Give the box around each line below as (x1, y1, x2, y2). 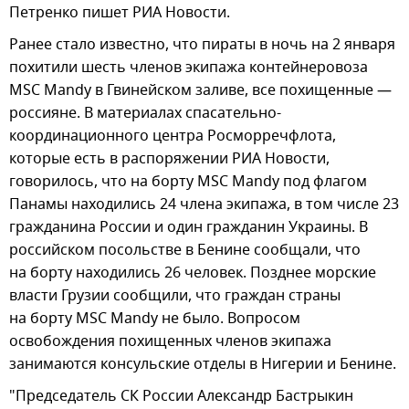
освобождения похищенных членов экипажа (9, 330, 331, 353)
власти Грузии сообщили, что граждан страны (9, 285, 341, 308)
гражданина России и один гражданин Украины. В (9, 216, 368, 239)
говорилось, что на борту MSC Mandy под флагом (9, 171, 367, 194)
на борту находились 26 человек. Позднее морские (9, 262, 376, 285)
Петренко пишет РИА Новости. (9, 2, 230, 25)
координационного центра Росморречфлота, (9, 125, 336, 148)
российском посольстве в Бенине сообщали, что (9, 239, 361, 262)
